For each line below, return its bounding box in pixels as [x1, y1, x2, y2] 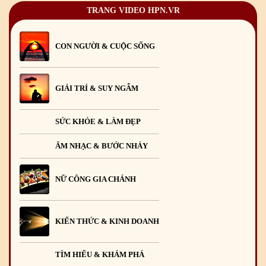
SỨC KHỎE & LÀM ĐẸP [55, 117, 141, 126]
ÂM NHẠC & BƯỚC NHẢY [55, 141, 148, 151]
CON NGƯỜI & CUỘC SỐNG [55, 42, 155, 51]
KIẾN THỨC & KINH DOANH [55, 217, 159, 226]
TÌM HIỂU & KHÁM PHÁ [55, 250, 144, 259]
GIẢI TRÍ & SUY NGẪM [55, 84, 138, 93]
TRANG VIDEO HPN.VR [86, 6, 180, 15]
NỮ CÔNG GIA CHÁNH [55, 175, 136, 184]
